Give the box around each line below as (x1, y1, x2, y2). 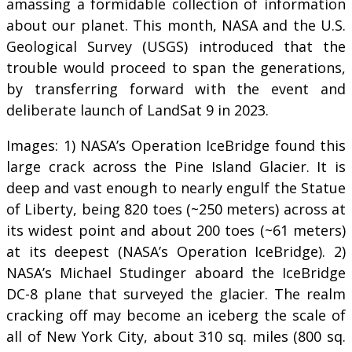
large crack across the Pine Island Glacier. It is (6, 156, 346, 176)
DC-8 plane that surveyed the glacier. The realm (6, 284, 346, 303)
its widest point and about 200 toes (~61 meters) (6, 220, 346, 240)
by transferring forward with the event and (6, 79, 346, 98)
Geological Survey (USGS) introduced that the (6, 36, 346, 56)
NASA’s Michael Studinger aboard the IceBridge (6, 262, 346, 282)
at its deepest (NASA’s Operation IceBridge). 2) (6, 241, 346, 261)
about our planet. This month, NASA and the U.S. (6, 15, 346, 35)
